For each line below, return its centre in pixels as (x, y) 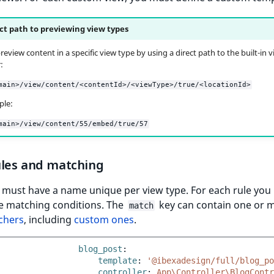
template (117, 261)
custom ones (104, 220)
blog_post (100, 249)
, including (49, 220)
